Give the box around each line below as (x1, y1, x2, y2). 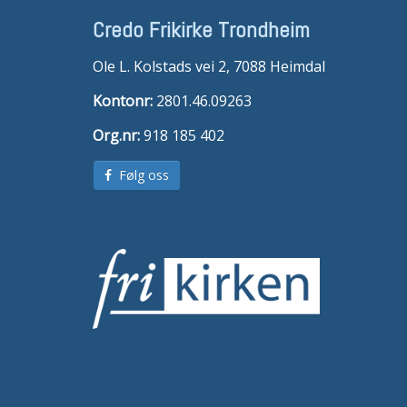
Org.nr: (93, 125, 140, 146)
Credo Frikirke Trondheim (93, 15, 310, 45)
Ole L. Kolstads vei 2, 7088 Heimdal (93, 56, 325, 77)
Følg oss (112, 166, 169, 184)
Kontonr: (93, 91, 153, 112)
